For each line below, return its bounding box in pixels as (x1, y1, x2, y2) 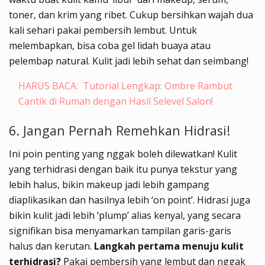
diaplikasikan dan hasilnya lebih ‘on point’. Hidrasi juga (9, 193, 250, 206)
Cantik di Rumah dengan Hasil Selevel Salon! (18, 95, 213, 108)
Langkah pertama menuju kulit (94, 239, 244, 253)
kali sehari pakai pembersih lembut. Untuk (9, 24, 197, 37)
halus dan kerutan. (9, 239, 94, 253)
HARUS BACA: (18, 79, 78, 93)
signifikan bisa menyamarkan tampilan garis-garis (9, 224, 231, 237)
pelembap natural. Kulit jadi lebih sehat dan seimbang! (9, 54, 248, 68)
